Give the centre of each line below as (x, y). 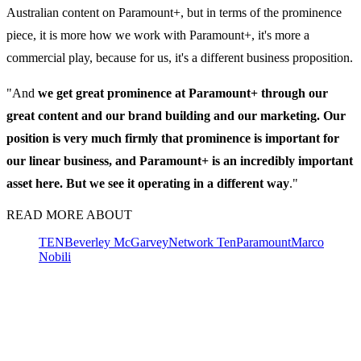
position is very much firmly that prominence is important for (173, 139)
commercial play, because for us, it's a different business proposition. (180, 58)
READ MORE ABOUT (69, 215)
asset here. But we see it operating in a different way (148, 184)
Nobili (55, 257)
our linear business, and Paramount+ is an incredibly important (180, 161)
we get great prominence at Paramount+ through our (183, 93)
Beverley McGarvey (116, 243)
